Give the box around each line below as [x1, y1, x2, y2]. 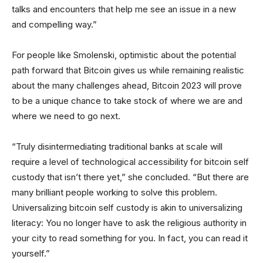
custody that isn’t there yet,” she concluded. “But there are [12, 171, 249, 183]
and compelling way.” [12, 18, 97, 30]
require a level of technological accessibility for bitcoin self [12, 156, 249, 167]
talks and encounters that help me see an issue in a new [12, 3, 236, 15]
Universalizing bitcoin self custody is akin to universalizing [12, 201, 242, 213]
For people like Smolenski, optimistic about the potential [12, 49, 236, 60]
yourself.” [12, 247, 50, 259]
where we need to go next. [12, 110, 120, 122]
